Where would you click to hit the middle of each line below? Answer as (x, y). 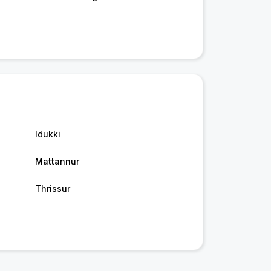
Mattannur (57, 161)
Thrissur (52, 188)
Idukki (47, 134)
